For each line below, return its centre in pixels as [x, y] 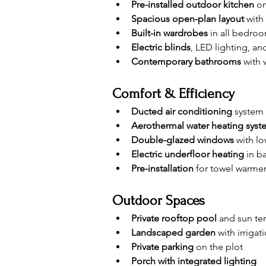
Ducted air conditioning [182, 111]
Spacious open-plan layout [188, 19]
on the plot [218, 247]
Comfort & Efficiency [173, 94]
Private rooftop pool [174, 218]
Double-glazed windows [183, 140]
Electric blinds [161, 47]
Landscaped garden [173, 232]
